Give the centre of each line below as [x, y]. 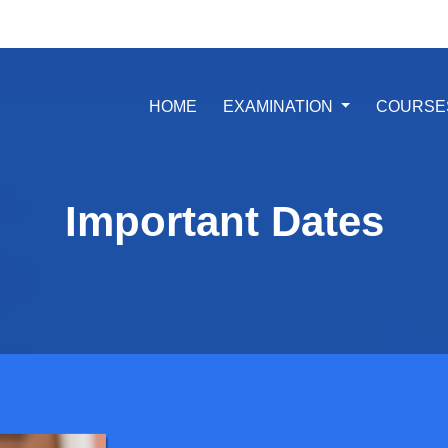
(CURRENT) [241, 106]
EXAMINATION [279, 107]
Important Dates [224, 221]
